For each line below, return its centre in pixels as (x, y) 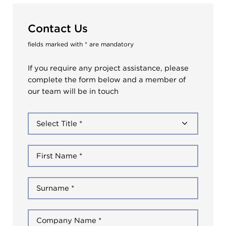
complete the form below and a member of (107, 80)
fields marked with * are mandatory (81, 44)
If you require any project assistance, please (108, 68)
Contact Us (58, 28)
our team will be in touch (73, 91)
